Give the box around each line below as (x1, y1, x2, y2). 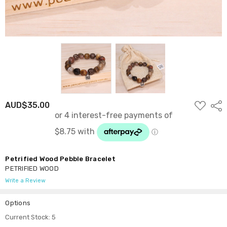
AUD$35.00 (5, 100, 50, 110)
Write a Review (5, 177, 46, 184)
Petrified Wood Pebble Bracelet (5, 155, 116, 163)
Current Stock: (5, 213, 52, 221)
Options (5, 199, 31, 207)
